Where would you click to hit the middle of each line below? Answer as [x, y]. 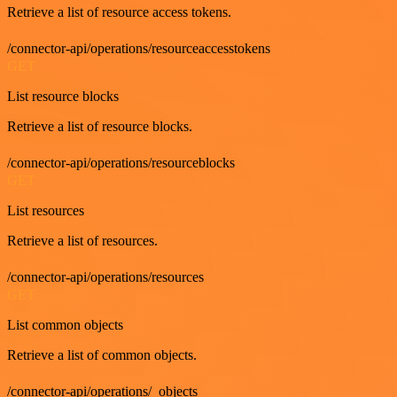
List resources [46, 210]
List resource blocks [63, 96]
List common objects [65, 324]
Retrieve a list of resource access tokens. [119, 12]
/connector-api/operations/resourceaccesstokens [139, 48]
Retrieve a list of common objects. [102, 354]
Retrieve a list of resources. [82, 240]
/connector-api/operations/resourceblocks [121, 162]
